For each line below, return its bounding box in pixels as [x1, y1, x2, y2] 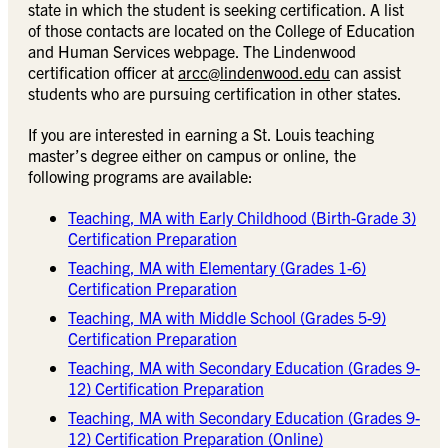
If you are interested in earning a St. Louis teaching [28, 124, 374, 145]
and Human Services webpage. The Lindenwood [28, 41, 356, 62]
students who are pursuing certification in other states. [28, 83, 402, 104]
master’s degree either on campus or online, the [28, 145, 356, 166]
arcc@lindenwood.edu [178, 62, 330, 83]
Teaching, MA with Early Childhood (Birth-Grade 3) [68, 207, 416, 228]
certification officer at [28, 62, 178, 83]
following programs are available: [28, 166, 257, 187]
